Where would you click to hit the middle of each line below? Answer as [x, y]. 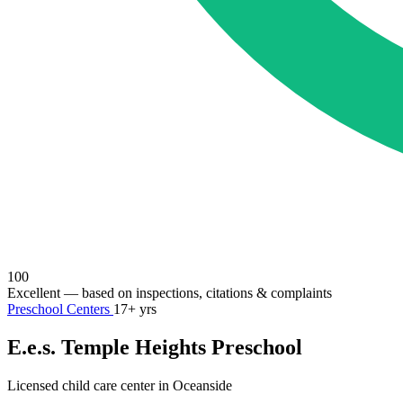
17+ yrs [135, 309]
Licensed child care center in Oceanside [120, 385]
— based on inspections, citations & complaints [196, 293]
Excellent [34, 293]
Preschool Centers [60, 309]
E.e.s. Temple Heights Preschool [155, 347]
